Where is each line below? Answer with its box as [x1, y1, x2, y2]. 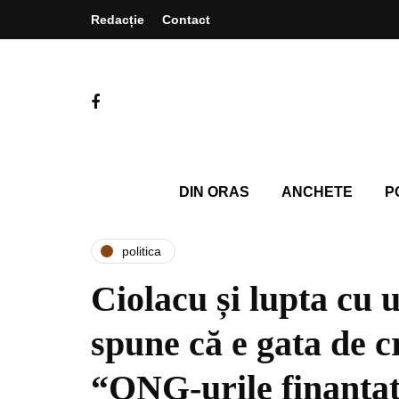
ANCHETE [281, 184, 353, 199]
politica [122, 243, 161, 258]
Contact [162, 12, 210, 27]
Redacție [91, 12, 144, 27]
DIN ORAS [178, 184, 249, 199]
